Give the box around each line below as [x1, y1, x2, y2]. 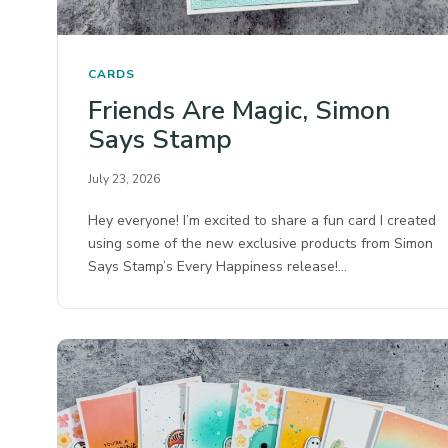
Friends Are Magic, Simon [88, 93, 390, 129]
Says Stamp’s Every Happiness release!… [88, 257, 348, 277]
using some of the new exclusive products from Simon [88, 234, 434, 254]
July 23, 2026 [88, 171, 160, 188]
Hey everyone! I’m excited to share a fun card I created [88, 211, 437, 231]
